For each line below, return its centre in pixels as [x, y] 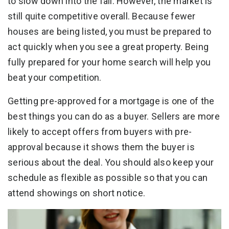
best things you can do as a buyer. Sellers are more [114, 117]
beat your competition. [55, 78]
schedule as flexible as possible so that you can [108, 178]
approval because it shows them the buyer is [101, 147]
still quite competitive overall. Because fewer [102, 16]
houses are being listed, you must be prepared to [109, 32]
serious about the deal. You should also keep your [111, 163]
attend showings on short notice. [76, 193]
